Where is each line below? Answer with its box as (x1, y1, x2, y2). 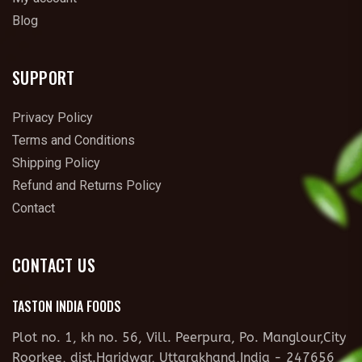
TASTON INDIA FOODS (12, 297, 121, 316)
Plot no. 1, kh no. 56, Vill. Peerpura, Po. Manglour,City (12, 330, 346, 345)
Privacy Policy (12, 110, 93, 125)
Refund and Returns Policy (12, 178, 162, 193)
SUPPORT (12, 65, 75, 90)
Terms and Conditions (12, 133, 135, 148)
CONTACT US (12, 253, 95, 277)
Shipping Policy (12, 155, 100, 170)
